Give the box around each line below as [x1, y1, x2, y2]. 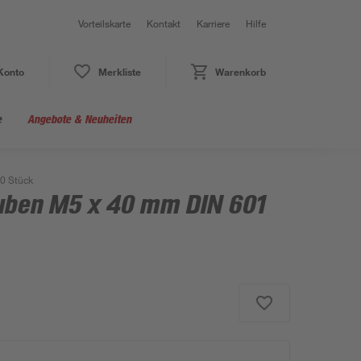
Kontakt [147, 17, 180, 30]
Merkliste [98, 65, 141, 78]
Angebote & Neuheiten [27, 112, 131, 126]
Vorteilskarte [78, 17, 131, 30]
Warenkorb [214, 65, 266, 78]
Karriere [197, 17, 230, 30]
